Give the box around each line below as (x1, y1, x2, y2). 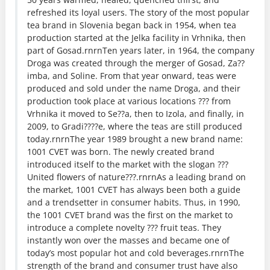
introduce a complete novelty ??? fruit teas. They (27, 221, 221, 233)
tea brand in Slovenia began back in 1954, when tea (27, 19, 236, 31)
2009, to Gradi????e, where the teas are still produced (27, 120, 242, 132)
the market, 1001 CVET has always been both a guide (27, 183, 240, 195)
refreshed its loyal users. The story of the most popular (27, 6, 250, 18)
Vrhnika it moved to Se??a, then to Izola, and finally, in (27, 107, 244, 119)
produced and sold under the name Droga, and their (27, 82, 240, 94)
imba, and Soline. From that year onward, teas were (27, 69, 236, 81)
